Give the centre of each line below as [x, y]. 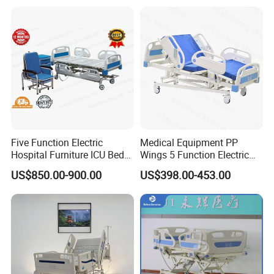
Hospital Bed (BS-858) [59, 167]
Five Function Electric [57, 143]
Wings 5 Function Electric [194, 155]
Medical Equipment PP [189, 143]
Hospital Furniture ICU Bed [68, 155]
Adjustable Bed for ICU [188, 167]
